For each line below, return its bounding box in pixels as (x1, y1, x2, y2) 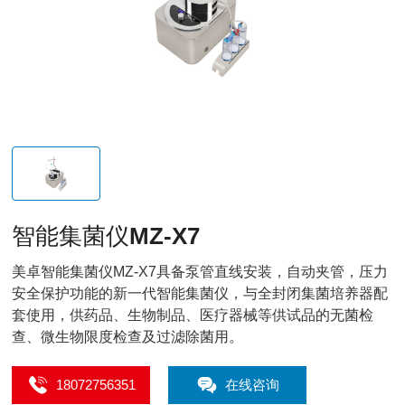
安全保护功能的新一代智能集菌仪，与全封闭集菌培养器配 (12, 286, 389, 301)
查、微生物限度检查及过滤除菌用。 (12, 329, 244, 344)
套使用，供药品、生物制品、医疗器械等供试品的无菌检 (12, 307, 374, 323)
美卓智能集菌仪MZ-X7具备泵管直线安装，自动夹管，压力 (12, 264, 389, 279)
